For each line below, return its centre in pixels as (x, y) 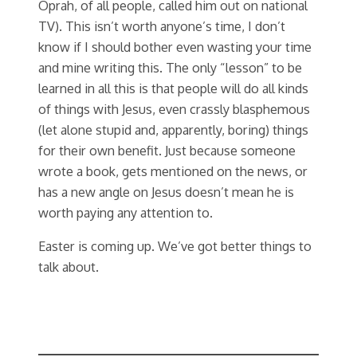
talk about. (69, 267)
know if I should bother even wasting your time (175, 46)
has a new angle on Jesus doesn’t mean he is (166, 191)
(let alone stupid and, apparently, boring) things (173, 129)
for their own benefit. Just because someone (167, 150)
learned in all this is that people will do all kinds (173, 88)
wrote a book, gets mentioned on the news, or (173, 171)
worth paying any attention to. (126, 212)
